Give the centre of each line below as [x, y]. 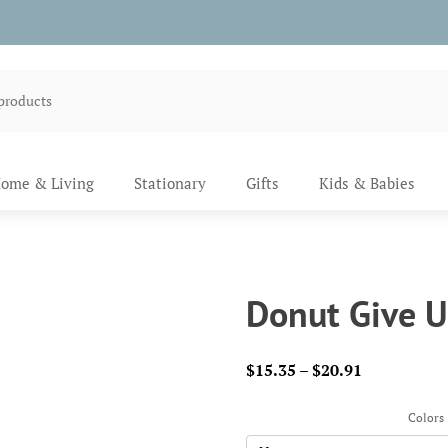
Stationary [170, 183]
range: [385, 394]
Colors [425, 418]
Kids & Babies [367, 183]
